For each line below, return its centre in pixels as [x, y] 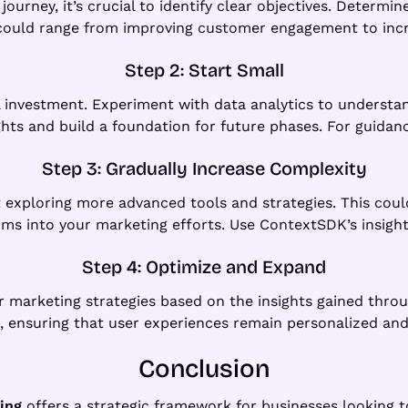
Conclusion [204, 368]
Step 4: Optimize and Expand [204, 266]
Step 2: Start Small [204, 70]
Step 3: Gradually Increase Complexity [204, 168]
